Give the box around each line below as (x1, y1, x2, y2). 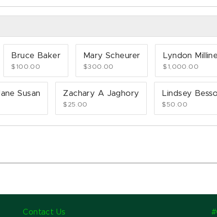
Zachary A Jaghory (63, 90, 139, 98)
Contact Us (23, 208, 66, 216)
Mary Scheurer (83, 52, 140, 60)
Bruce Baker (11, 52, 61, 60)
